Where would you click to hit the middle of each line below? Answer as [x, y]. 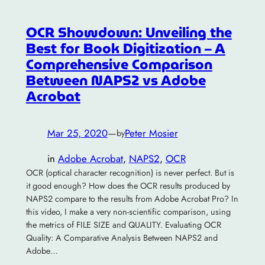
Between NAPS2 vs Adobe [116, 80]
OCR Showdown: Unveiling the [129, 33]
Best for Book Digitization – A [125, 49]
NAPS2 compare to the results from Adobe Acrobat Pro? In [132, 198]
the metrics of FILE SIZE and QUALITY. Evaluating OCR [123, 224]
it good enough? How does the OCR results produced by [128, 185]
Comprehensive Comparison [119, 64]
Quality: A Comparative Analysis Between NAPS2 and [122, 237]
